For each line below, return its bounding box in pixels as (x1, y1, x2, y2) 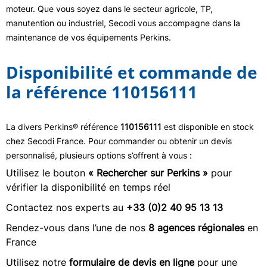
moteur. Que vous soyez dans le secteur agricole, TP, (6, 4, 213, 14)
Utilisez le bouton (6, 167, 88, 179)
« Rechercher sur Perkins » (88, 167, 208, 179)
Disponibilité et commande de (6, 61, 257, 83)
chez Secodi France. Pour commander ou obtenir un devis (6, 136, 232, 146)
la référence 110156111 (6, 80, 197, 103)
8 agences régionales (148, 222, 244, 234)
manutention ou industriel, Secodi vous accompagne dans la (6, 18, 240, 28)
